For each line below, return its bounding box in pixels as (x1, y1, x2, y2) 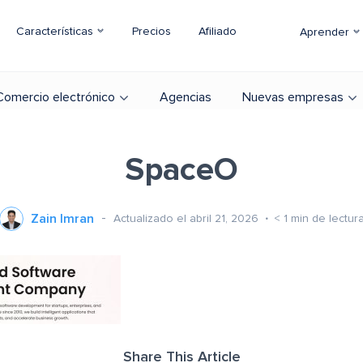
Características (16, 26, 96, 37)
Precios (132, 26, 171, 37)
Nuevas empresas (242, 91, 344, 104)
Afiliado (199, 26, 237, 37)
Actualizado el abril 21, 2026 (113, 212, 262, 224)
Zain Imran (30, 212, 94, 225)
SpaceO (125, 154, 238, 186)
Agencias (160, 91, 211, 104)
